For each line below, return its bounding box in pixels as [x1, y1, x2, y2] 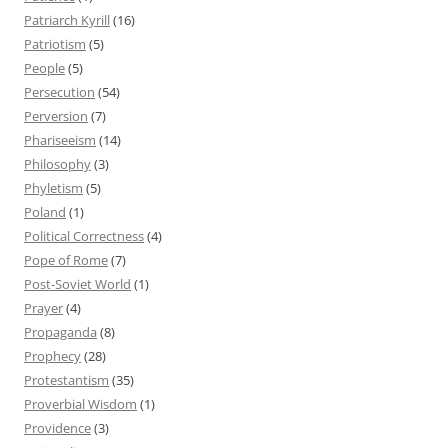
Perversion [24, 106, 88, 125]
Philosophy [24, 154, 91, 173]
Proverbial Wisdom [24, 394, 137, 413]
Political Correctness [24, 226, 144, 245]
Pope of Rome [24, 250, 108, 269]
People [24, 58, 65, 77]
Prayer [24, 298, 63, 317]
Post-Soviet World [24, 274, 131, 293]
